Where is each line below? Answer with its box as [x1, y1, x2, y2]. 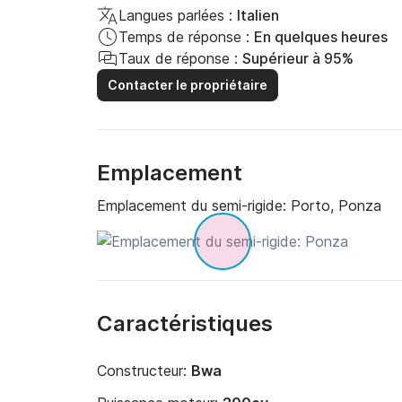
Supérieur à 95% [242, 49, 354, 67]
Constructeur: [97, 362, 191, 380]
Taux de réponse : [118, 49, 238, 67]
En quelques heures [254, 28, 388, 46]
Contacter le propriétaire [108, 77, 267, 92]
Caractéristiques [97, 310, 273, 336]
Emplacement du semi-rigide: [97, 197, 291, 214]
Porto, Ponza [291, 197, 381, 214]
